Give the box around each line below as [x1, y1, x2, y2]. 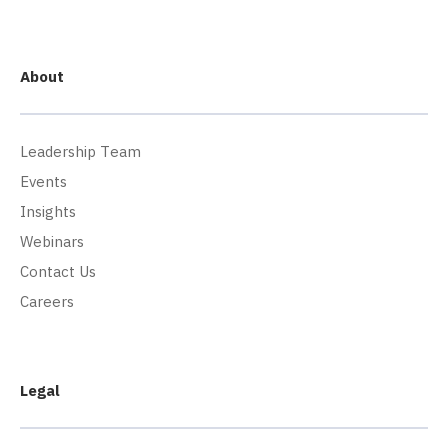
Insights [20, 202, 76, 222]
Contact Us [20, 262, 96, 282]
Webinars [20, 232, 84, 252]
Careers [20, 292, 74, 312]
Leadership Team [20, 142, 141, 162]
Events [20, 172, 67, 192]
